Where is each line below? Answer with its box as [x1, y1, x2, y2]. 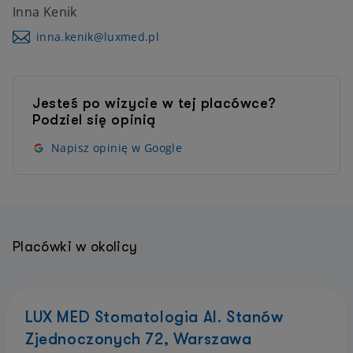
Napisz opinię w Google [51, 140, 183, 155]
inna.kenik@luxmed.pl [36, 29, 160, 44]
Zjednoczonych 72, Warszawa [25, 330, 252, 348]
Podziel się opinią [32, 112, 156, 128]
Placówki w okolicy [13, 239, 138, 255]
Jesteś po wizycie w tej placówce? [32, 95, 276, 111]
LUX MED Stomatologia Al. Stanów [25, 308, 284, 326]
